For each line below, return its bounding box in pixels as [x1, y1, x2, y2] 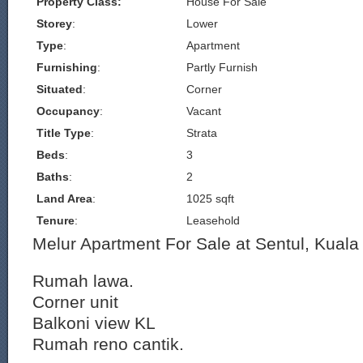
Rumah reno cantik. [32, 335, 184, 353]
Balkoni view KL [32, 314, 156, 332]
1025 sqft [186, 192, 234, 205]
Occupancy [36, 105, 100, 117]
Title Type [36, 126, 91, 139]
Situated [36, 83, 83, 96]
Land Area [36, 192, 92, 205]
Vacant [186, 105, 221, 117]
